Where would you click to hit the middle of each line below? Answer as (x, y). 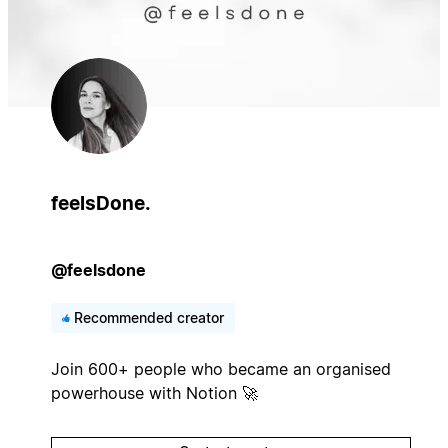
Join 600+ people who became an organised (220, 368)
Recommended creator (148, 317)
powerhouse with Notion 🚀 (154, 392)
